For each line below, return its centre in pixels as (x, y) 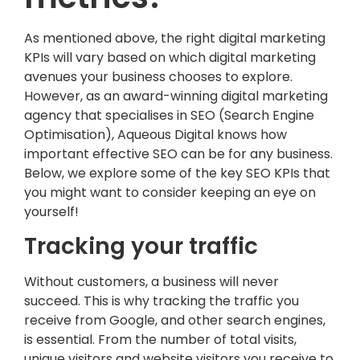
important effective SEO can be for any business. (178, 153)
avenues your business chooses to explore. (158, 76)
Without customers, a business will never (151, 282)
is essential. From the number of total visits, (160, 340)
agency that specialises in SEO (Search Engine (169, 115)
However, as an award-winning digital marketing (176, 96)
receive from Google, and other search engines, (175, 321)
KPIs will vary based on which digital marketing (170, 57)
